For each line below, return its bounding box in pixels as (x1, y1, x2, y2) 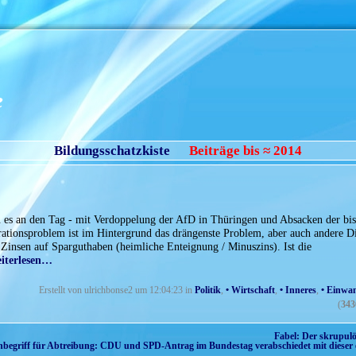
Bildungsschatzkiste (54, 143, 170, 159)
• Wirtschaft (226, 285, 275, 296)
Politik (195, 285, 221, 296)
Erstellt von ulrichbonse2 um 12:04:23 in (39, 285, 195, 296)
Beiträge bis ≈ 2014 (189, 143, 302, 159)
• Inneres (280, 285, 316, 296)
